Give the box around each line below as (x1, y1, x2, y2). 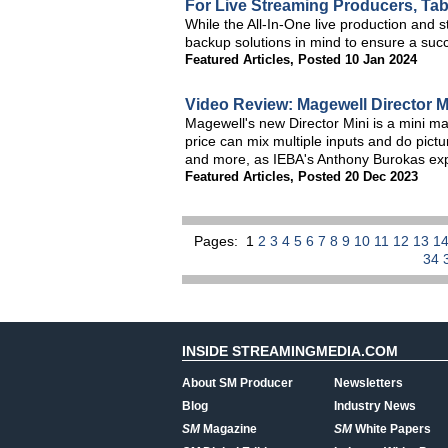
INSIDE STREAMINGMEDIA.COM (182, 343, 398, 359)
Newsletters (334, 376, 403, 390)
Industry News (334, 399, 416, 413)
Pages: (193, 233, 242, 249)
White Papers (352, 422, 431, 436)
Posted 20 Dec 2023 (298, 169, 418, 184)
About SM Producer (182, 376, 293, 390)
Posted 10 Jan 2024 (298, 52, 417, 67)
